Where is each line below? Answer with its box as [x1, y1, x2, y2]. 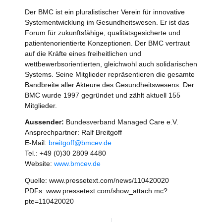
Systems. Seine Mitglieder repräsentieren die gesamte [25, 70, 195, 78]
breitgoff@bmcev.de [49, 139, 111, 147]
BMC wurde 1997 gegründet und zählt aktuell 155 [25, 91, 180, 99]
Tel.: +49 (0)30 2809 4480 [25, 149, 106, 158]
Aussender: [25, 118, 64, 126]
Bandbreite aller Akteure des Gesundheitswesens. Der [25, 80, 194, 89]
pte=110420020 [25, 197, 74, 206]
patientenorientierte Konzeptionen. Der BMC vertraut [25, 39, 190, 47]
